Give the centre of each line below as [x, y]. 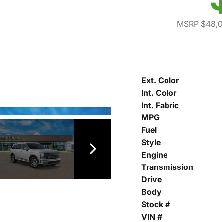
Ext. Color [160, 81]
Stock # [156, 204]
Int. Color [159, 93]
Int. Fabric [160, 105]
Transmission [167, 167]
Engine [154, 155]
